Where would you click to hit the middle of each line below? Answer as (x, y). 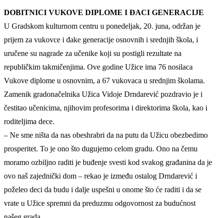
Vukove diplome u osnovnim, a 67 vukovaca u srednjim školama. (104, 81)
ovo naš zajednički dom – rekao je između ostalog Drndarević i (100, 176)
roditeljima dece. (29, 122)
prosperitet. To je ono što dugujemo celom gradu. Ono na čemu (101, 149)
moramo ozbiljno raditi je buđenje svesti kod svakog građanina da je (108, 163)
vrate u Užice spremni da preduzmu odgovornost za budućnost (100, 203)
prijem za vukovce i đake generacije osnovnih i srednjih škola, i (101, 40)
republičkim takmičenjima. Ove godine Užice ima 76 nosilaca (98, 67)
